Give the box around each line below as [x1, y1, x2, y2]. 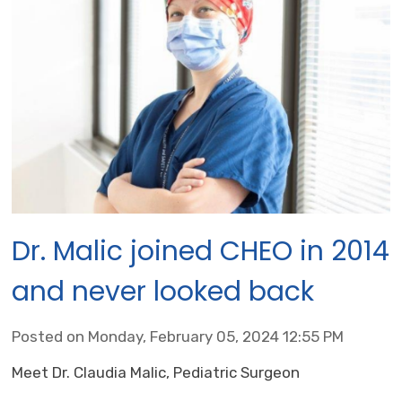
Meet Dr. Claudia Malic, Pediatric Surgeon [12, 363, 301, 382]
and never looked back [12, 273, 315, 311]
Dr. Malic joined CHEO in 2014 [12, 232, 390, 271]
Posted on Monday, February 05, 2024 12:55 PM [12, 328, 345, 346]
